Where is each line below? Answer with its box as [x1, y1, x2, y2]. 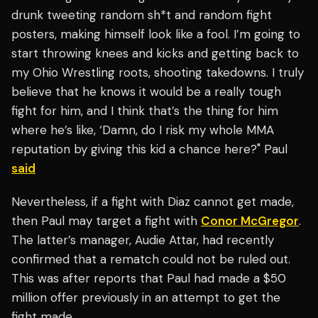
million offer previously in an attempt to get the [11, 290, 280, 306]
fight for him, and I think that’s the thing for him [11, 103, 278, 119]
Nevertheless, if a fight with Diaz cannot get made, [11, 194, 294, 210]
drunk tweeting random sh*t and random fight [11, 7, 272, 23]
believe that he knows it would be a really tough [11, 84, 281, 100]
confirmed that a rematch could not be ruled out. [11, 251, 290, 268]
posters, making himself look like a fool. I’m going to [11, 26, 300, 43]
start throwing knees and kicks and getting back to [11, 45, 299, 62]
